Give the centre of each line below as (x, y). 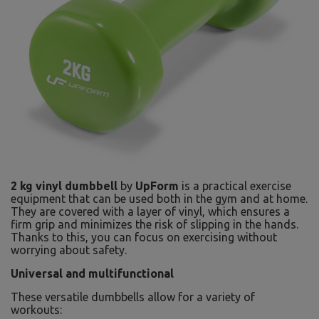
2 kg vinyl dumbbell (64, 185)
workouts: (36, 309)
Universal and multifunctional (92, 273)
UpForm (157, 185)
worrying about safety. (69, 250)
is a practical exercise (235, 185)
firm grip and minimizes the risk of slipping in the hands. (155, 224)
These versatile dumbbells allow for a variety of (133, 297)
